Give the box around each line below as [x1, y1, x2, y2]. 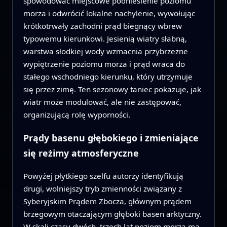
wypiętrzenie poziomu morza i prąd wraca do [23, 59, 185, 69]
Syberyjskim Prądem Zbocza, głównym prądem [23, 196, 192, 206]
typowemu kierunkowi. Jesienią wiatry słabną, [23, 33, 187, 44]
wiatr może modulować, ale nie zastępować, [23, 97, 181, 107]
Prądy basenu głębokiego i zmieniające [23, 131, 199, 144]
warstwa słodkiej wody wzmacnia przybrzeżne [23, 46, 188, 57]
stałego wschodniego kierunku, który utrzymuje [23, 71, 193, 82]
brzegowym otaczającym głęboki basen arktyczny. [23, 208, 202, 219]
